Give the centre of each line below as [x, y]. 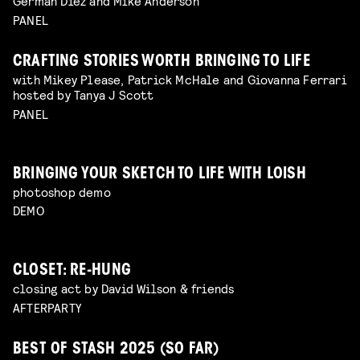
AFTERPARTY [47, 308]
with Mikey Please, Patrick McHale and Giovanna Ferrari [180, 79]
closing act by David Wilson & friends [124, 288]
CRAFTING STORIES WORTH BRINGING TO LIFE [162, 62]
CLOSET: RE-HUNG [72, 272]
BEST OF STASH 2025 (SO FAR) [116, 350]
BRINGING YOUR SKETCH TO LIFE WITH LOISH [160, 174]
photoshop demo [62, 191]
